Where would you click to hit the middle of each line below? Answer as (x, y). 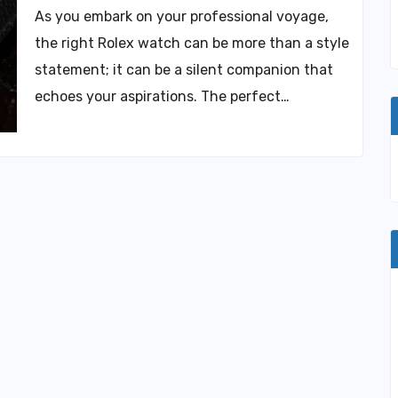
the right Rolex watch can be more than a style (192, 43)
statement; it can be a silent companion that (184, 70)
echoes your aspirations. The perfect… (162, 96)
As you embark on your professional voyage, (182, 16)
